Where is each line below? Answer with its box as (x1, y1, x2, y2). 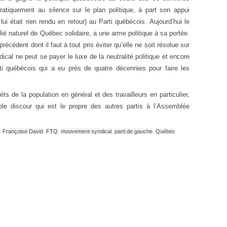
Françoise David (3, 128, 43, 134)
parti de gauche (115, 128, 153, 134)
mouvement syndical (61, 128, 111, 134)
